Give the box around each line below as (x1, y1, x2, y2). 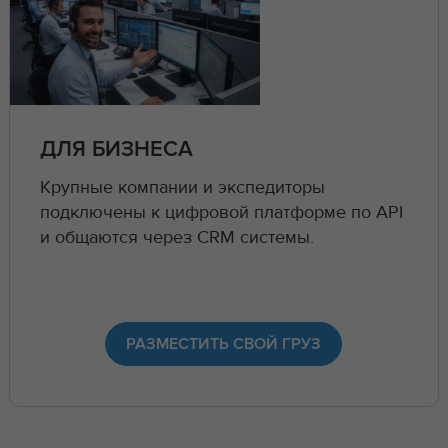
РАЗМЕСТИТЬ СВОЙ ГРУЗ (126, 335, 322, 352)
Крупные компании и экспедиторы (39, 176, 325, 200)
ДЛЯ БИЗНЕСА (39, 139, 193, 162)
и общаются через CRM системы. (39, 226, 314, 250)
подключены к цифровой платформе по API (39, 201, 403, 225)
